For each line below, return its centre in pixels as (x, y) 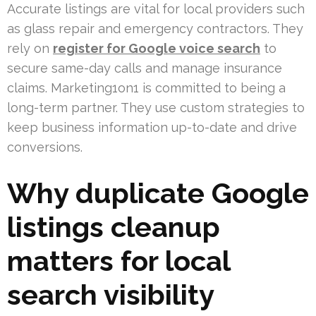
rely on (30, 48)
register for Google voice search (157, 48)
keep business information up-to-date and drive (152, 127)
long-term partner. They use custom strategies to (156, 107)
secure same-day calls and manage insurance (145, 68)
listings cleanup (114, 226)
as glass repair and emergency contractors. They (155, 28)
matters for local (119, 260)
